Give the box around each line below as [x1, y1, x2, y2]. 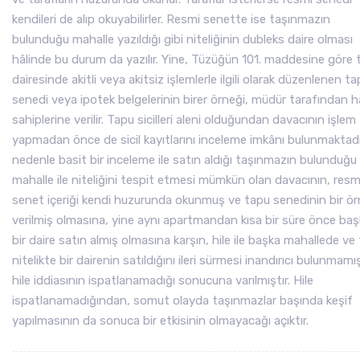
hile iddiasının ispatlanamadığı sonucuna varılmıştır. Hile [12, 273, 313, 288]
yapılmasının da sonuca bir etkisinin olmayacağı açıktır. [12, 313, 309, 328]
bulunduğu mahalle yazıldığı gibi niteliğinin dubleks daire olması [12, 32, 353, 47]
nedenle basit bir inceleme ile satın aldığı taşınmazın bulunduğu [12, 153, 357, 167]
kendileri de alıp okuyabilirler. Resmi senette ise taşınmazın [12, 12, 330, 27]
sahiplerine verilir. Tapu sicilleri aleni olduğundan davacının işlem [12, 112, 356, 127]
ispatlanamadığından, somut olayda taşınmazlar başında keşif [12, 293, 353, 308]
